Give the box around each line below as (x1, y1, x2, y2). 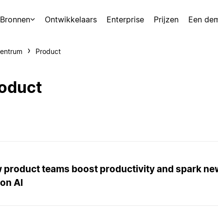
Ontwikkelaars (45, 15, 97, 24)
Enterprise (107, 15, 144, 24)
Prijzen (154, 15, 179, 24)
